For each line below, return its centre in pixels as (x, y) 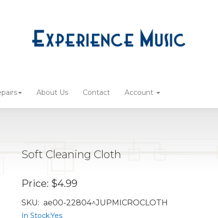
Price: (35, 184)
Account (140, 93)
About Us (52, 93)
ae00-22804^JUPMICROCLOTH (104, 203)
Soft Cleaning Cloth (71, 155)
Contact (96, 93)
